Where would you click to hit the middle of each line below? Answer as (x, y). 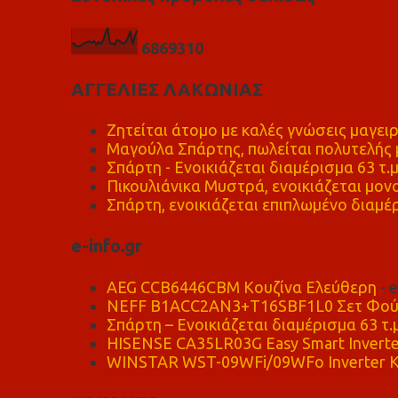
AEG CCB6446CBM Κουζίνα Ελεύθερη (241, 287)
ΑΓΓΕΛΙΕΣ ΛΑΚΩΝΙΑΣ (167, 89)
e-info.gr (106, 246)
